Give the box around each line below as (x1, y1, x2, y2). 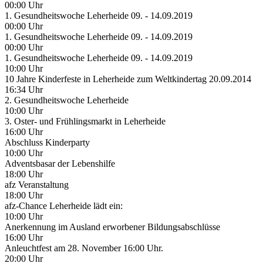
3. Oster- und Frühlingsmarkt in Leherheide (5, 116, 166, 126)
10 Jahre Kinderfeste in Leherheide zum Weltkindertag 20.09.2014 (5, 73, 251, 84)
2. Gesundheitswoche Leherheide (5, 95, 129, 105)
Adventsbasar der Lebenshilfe (5, 158, 115, 168)
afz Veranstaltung (5, 179, 69, 190)
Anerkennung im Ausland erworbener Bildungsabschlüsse (5, 221, 220, 232)
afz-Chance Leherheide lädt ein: (5, 200, 123, 211)
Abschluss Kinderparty (5, 137, 90, 147)
